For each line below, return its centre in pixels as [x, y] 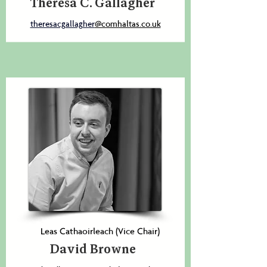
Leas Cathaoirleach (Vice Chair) [100, 231]
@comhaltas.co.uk [128, 24]
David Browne [92, 250]
